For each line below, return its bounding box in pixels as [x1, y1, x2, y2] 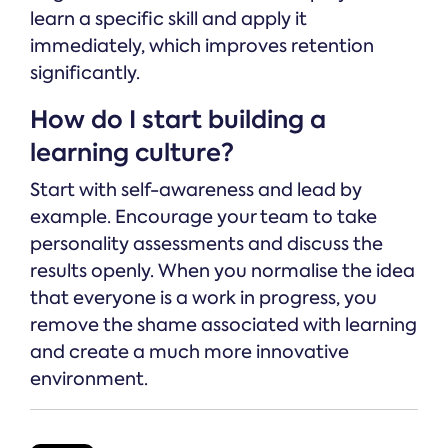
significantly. [30, 61, 140, 86]
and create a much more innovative [30, 340, 349, 365]
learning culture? [30, 136, 234, 170]
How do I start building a [30, 103, 326, 137]
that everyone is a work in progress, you [30, 286, 377, 311]
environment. [30, 367, 148, 392]
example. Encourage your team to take [30, 205, 377, 230]
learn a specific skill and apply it [30, 7, 307, 32]
